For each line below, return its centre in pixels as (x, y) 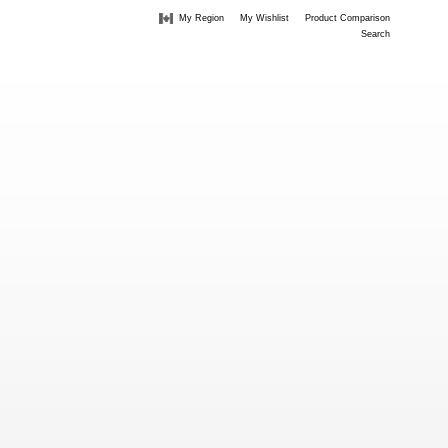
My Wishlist (264, 18)
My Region (201, 18)
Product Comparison (347, 18)
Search (375, 34)
